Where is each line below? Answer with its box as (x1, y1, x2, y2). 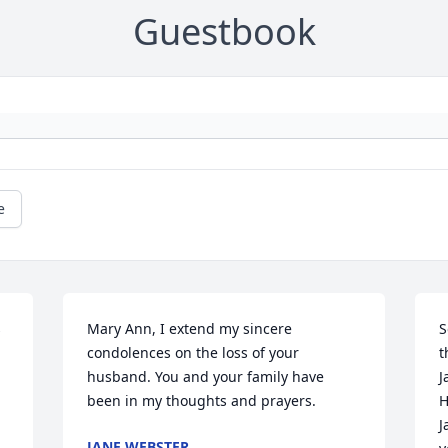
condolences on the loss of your (87, 343, 300, 362)
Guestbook (132, 7, 316, 56)
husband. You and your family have (87, 367, 325, 386)
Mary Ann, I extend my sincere (87, 319, 293, 338)
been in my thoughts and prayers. (87, 391, 317, 410)
